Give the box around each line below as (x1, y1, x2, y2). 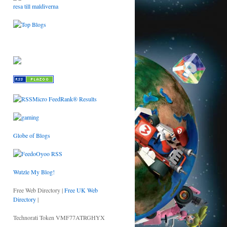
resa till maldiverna (13, 2, 58, 10)
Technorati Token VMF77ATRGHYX (13, 213, 105, 221)
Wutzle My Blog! (13, 168, 55, 176)
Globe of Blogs (13, 131, 50, 139)
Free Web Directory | (13, 186, 64, 194)
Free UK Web (64, 186, 98, 194)
